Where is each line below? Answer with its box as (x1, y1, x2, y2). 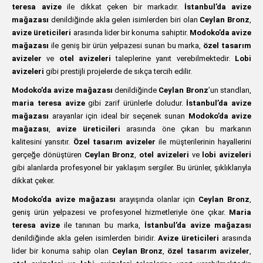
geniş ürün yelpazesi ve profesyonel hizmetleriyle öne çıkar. (12, 208, 229, 217)
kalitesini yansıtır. (12, 137, 73, 146)
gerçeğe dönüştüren (12, 150, 85, 159)
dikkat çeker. (12, 176, 55, 185)
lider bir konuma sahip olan (12, 247, 112, 255)
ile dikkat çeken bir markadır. (61, 2, 184, 11)
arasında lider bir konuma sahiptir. (71, 28, 190, 37)
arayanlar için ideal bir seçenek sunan (49, 112, 188, 120)
